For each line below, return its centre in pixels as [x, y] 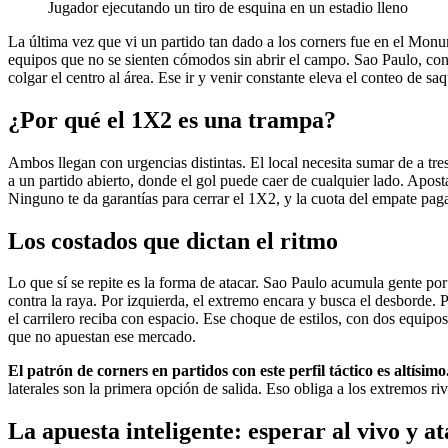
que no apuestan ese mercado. [102, 337]
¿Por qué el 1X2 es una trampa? [172, 119]
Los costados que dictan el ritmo [173, 240]
